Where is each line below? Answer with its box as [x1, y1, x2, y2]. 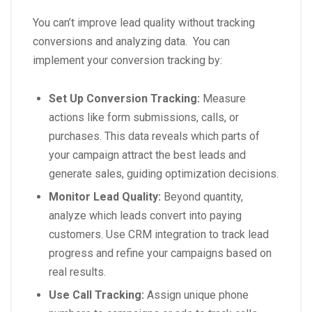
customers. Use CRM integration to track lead [49, 228, 269, 242]
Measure [200, 92, 246, 106]
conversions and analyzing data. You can [33, 35, 230, 49]
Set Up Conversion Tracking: [49, 92, 200, 106]
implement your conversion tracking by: [33, 54, 222, 68]
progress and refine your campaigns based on [49, 247, 272, 260]
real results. [49, 265, 106, 279]
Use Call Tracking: [49, 288, 144, 302]
